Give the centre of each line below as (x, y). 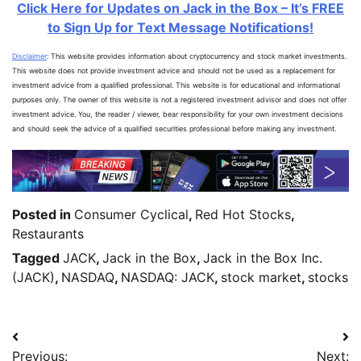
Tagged (37, 258)
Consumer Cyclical (131, 215)
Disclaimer (29, 56)
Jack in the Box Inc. (263, 258)
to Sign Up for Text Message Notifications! (180, 27)
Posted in (43, 215)
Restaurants (48, 234)
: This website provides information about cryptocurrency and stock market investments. (197, 56)
